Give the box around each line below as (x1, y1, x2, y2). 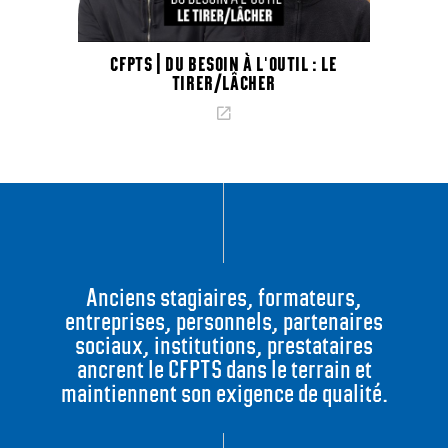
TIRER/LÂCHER (171, 71, 277, 94)
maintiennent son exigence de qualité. (60, 377, 388, 408)
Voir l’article (231, 103, 317, 125)
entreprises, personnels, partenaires (65, 305, 383, 336)
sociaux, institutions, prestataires (75, 329, 373, 360)
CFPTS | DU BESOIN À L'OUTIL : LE (110, 52, 338, 75)
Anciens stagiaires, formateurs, (86, 281, 362, 312)
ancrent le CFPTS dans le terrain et (76, 353, 372, 384)
